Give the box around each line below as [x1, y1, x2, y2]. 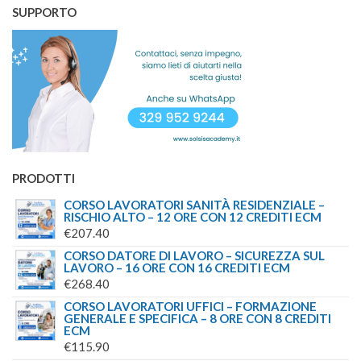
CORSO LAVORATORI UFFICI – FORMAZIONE [64, 299, 317, 314]
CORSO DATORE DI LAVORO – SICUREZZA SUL [64, 248, 325, 263]
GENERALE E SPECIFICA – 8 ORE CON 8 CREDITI [64, 311, 331, 326]
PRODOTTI [12, 171, 75, 186]
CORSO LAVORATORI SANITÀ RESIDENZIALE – [64, 197, 325, 213]
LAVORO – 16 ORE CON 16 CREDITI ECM [64, 260, 290, 276]
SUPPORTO [12, 5, 77, 20]
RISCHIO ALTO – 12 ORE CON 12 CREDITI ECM [64, 210, 322, 225]
